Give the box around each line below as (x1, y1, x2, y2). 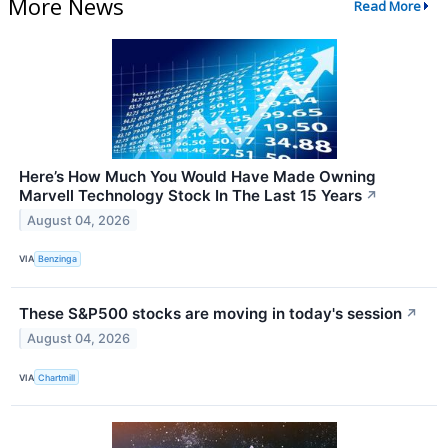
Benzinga (38, 253, 78, 265)
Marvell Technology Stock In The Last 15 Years (19, 185, 362, 205)
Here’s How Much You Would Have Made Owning (19, 166, 376, 186)
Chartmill (38, 371, 76, 383)
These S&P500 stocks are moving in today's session (19, 304, 402, 324)
